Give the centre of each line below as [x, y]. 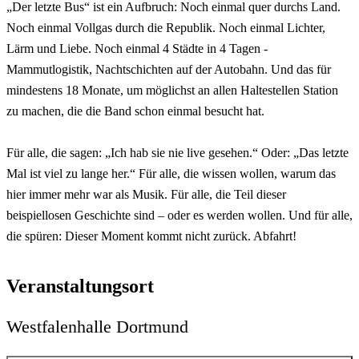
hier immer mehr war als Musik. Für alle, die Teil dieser [146, 194]
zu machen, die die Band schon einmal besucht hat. [135, 111]
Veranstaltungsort [80, 286]
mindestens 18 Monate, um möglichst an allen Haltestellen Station [172, 90]
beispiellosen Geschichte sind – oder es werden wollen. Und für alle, [179, 215]
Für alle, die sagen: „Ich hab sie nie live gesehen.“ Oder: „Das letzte [177, 152]
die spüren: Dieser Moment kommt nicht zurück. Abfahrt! [151, 236]
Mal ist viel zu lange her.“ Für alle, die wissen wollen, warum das [171, 173]
